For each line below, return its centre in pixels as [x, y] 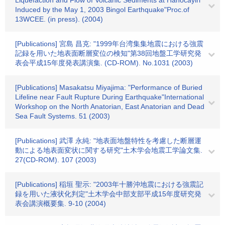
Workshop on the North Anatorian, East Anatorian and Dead [110, 106]
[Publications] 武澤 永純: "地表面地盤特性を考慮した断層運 [108, 141]
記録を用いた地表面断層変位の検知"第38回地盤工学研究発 [108, 53]
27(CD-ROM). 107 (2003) [56, 160]
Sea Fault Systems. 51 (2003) [63, 116]
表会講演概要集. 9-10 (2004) [61, 203]
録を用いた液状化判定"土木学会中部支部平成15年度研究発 [108, 194]
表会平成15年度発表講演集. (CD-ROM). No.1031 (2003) [104, 63]
